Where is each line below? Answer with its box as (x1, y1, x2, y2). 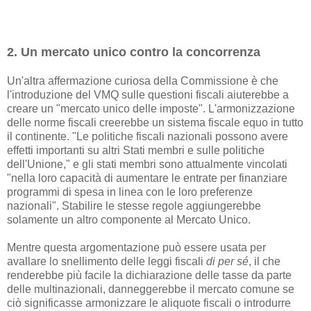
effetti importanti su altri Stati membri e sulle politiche (7, 144, 264, 157)
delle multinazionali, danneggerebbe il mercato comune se (7, 283, 294, 296)
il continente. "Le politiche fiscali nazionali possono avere (7, 131, 288, 143)
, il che (249, 255, 280, 268)
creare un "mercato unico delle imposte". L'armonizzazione (7, 103, 295, 115)
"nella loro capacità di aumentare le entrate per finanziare (7, 172, 287, 185)
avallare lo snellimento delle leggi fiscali (7, 255, 206, 268)
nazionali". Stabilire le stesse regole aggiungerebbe (7, 200, 261, 212)
